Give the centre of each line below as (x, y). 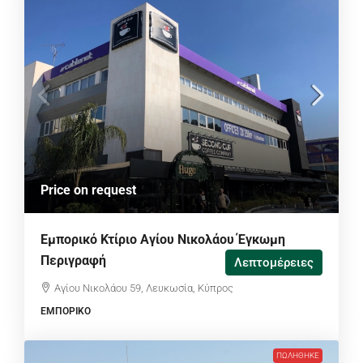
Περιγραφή (73, 261)
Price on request (88, 190)
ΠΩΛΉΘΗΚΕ (298, 356)
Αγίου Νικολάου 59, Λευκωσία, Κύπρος (144, 288)
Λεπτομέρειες (274, 263)
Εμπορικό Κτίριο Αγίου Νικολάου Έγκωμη (163, 240)
